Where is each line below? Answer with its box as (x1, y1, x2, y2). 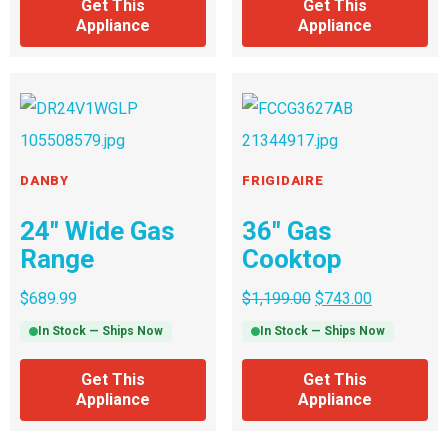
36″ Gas (242, 215, 332, 246)
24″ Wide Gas (20, 215, 175, 246)
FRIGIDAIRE (242, 172, 324, 188)
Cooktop (242, 243, 342, 274)
